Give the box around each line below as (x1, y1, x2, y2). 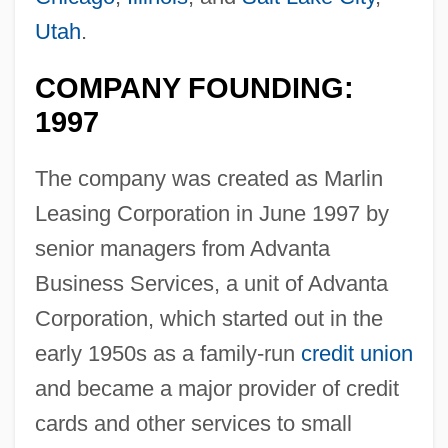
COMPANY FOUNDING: (34, 71, 354, 104)
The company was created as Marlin (34, 165, 383, 191)
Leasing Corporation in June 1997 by (34, 200, 389, 226)
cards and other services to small (34, 410, 352, 436)
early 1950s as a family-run (34, 340, 301, 366)
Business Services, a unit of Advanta (34, 270, 388, 296)
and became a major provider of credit (34, 375, 399, 401)
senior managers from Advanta (34, 235, 330, 261)
